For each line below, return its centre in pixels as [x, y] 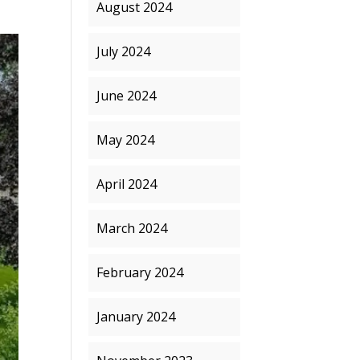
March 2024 [132, 228]
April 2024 [127, 184]
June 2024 [127, 96]
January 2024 [136, 317]
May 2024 [126, 140]
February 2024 [140, 272]
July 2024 [124, 51]
